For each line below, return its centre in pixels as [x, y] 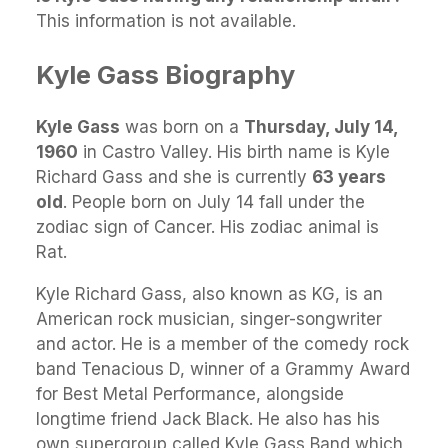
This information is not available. [166, 21]
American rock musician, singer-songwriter [209, 318]
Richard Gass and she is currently [174, 176]
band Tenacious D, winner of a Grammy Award [223, 368]
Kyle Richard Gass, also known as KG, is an [209, 293]
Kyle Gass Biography [165, 74]
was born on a [182, 126]
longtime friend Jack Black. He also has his [208, 418]
